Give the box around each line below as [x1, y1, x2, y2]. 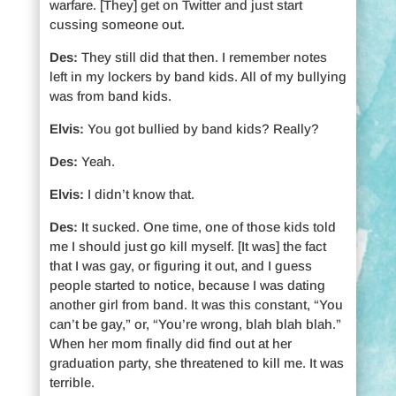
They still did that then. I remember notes [77, 49, 327, 65]
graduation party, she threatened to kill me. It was [49, 354, 344, 370]
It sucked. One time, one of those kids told [77, 218, 336, 234]
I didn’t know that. [83, 186, 194, 202]
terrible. [49, 374, 95, 390]
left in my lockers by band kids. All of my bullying [49, 68, 346, 84]
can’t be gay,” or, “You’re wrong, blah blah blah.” [49, 316, 341, 331]
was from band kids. [49, 88, 171, 103]
